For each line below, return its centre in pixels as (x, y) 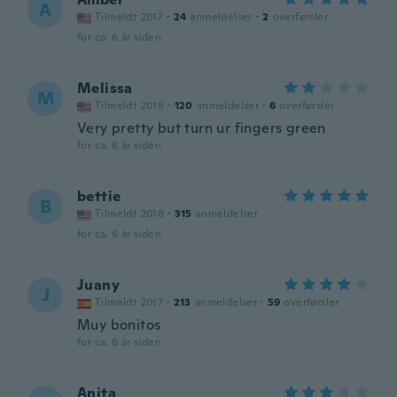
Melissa (105, 88)
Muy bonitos (119, 325)
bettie (99, 196)
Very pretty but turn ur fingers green (202, 128)
